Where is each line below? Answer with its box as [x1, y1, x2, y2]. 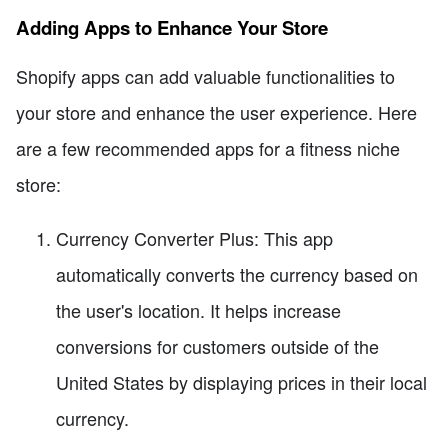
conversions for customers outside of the [56, 332, 379, 359]
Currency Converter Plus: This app [56, 224, 333, 251]
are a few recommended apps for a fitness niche [16, 134, 400, 161]
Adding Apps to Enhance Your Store [16, 14, 328, 42]
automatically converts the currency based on [56, 260, 418, 287]
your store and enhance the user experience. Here [16, 98, 417, 125]
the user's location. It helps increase [56, 296, 341, 323]
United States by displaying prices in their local [56, 368, 427, 395]
